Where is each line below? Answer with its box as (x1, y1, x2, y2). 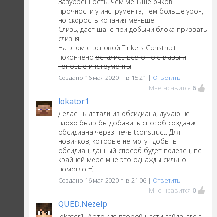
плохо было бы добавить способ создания (58, 118, 198, 128)
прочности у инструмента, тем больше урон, (58, 6, 203, 16)
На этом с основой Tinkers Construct (58, 43, 176, 53)
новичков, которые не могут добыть (58, 137, 177, 146)
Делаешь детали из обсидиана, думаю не (58, 109, 190, 119)
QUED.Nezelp (58, 199, 107, 210)
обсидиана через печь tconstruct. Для (58, 127, 180, 137)
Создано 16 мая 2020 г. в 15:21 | (58, 73, 153, 82)
